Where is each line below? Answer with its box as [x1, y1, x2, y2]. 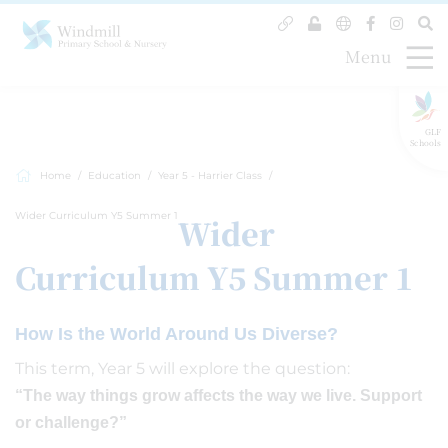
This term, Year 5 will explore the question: [15, 359, 350, 378]
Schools [409, 136, 441, 148]
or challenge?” [15, 414, 127, 431]
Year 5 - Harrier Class [158, 169, 262, 182]
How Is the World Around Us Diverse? [15, 324, 338, 344]
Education [88, 169, 141, 182]
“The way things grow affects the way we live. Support [15, 387, 422, 404]
